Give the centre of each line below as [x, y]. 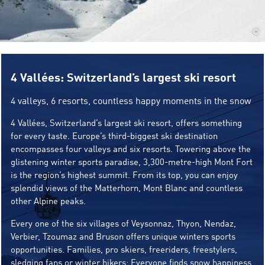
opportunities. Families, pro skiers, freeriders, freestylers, [124, 251]
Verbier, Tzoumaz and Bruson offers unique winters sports [123, 237]
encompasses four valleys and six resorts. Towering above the [131, 150]
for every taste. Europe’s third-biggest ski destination [114, 137]
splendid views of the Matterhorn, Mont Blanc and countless [127, 189]
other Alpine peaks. [48, 202]
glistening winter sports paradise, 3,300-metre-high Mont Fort [132, 163]
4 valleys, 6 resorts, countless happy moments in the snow [131, 102]
